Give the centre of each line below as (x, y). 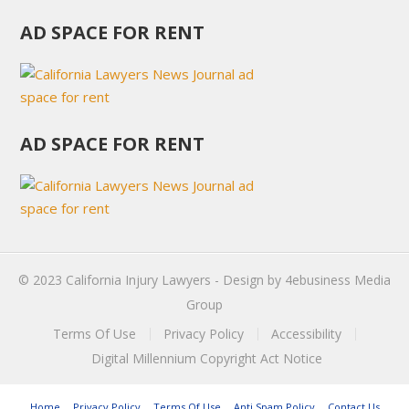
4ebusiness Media (338, 280)
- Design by (248, 280)
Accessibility (306, 334)
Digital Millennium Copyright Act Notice (207, 358)
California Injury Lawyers (138, 280)
